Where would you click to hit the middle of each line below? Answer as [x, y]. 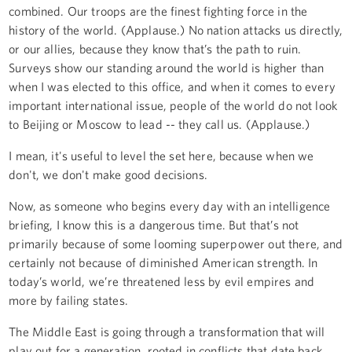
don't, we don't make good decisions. [108, 174]
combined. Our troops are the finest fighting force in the [158, 11]
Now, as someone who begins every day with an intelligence [170, 205]
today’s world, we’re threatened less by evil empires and [162, 281]
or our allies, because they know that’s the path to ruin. [155, 48]
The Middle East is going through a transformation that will [167, 331]
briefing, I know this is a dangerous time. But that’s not [154, 224]
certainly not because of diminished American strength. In [163, 262]
